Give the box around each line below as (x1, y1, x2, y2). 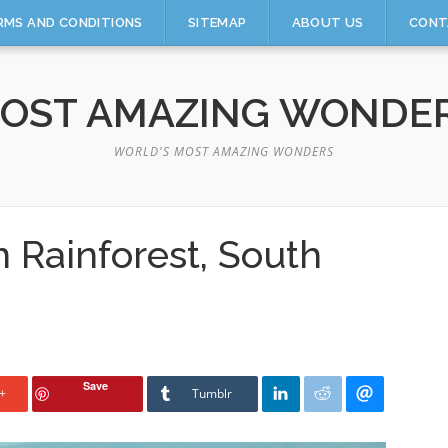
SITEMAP (187, 15, 247, 30)
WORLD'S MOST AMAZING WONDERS (114, 143, 334, 160)
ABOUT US (291, 15, 364, 30)
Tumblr (192, 385, 233, 402)
